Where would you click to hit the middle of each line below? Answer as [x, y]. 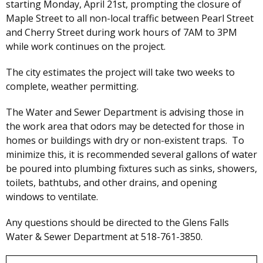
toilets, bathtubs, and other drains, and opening [112, 183]
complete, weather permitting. [73, 87]
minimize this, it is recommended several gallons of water [131, 155]
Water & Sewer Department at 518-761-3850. [104, 237]
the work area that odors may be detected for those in [125, 127]
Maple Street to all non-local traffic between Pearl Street [130, 18]
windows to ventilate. [54, 197]
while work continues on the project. [86, 47]
